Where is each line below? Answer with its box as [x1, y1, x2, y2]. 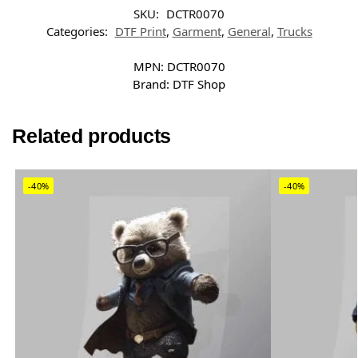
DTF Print [114, 22, 166, 39]
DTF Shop [173, 75, 225, 92]
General [227, 22, 271, 39]
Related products [12, 125, 172, 147]
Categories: [46, 22, 111, 39]
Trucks [276, 22, 312, 39]
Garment [172, 22, 221, 39]
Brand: [133, 75, 173, 92]
